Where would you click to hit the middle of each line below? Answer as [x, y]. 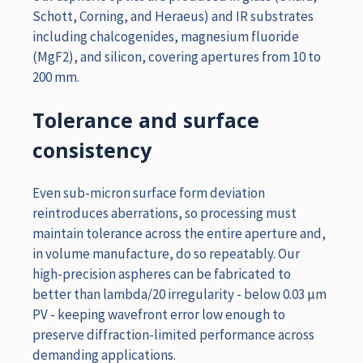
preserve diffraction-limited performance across [173, 335]
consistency [92, 150]
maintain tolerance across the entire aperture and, [179, 234]
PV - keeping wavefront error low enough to [159, 315]
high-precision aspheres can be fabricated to [162, 274]
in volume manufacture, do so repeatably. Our [166, 254]
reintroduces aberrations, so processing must [164, 214]
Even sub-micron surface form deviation [149, 193]
